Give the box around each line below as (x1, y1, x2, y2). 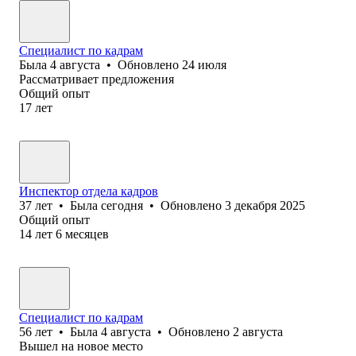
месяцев (65, 226, 109, 241)
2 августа (233, 324, 283, 339)
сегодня (101, 198, 143, 212)
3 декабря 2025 (225, 198, 305, 212)
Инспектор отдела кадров (19, 184, 158, 198)
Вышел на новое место (19, 339, 143, 353)
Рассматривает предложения (19, 72, 174, 86)
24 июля (182, 57, 226, 72)
